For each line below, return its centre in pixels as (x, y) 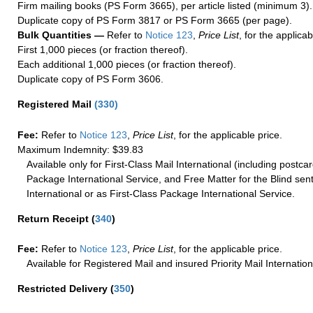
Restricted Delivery (64, 289)
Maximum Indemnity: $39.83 (80, 149)
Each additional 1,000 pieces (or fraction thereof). (127, 65)
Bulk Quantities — (61, 35)
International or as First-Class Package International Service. (161, 193)
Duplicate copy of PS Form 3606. (90, 79)
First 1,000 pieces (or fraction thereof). (103, 50)
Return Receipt (54, 218)
